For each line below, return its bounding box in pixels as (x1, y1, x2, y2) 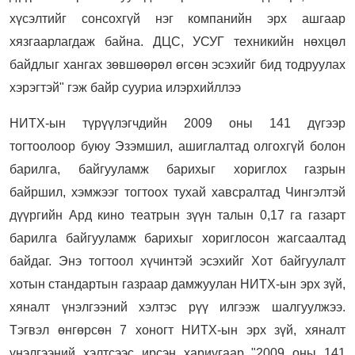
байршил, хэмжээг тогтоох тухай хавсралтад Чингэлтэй (10, 185, 345, 199)
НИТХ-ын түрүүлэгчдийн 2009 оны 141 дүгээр (10, 116, 345, 130)
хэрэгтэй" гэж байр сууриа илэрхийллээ (10, 80, 241, 94)
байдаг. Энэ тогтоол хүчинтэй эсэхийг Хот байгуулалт (10, 254, 345, 268)
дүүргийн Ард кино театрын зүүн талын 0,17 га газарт (10, 208, 345, 222)
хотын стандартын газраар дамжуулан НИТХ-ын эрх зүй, (10, 277, 345, 291)
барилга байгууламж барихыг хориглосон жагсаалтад (10, 231, 345, 245)
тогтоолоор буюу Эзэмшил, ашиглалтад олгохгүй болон (10, 139, 345, 153)
